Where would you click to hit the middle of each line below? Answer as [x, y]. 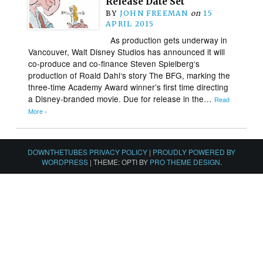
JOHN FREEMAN [154, 13]
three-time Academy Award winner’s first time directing [129, 87]
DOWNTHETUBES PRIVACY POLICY [87, 151]
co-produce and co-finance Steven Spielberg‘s [114, 63]
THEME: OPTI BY [121, 161]
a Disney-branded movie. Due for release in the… [122, 98]
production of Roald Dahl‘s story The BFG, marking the [129, 75]
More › [38, 111]
